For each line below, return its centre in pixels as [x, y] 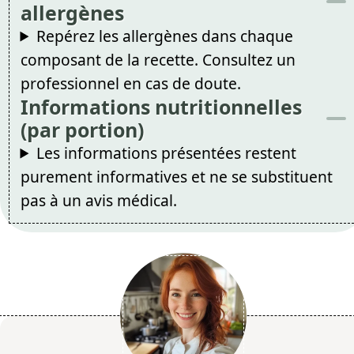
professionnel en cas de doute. [130, 83]
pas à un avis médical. [98, 200]
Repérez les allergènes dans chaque [164, 36]
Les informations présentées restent [166, 153]
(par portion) [82, 129]
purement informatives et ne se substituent [176, 176]
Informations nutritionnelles [161, 106]
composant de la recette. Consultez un [158, 59]
